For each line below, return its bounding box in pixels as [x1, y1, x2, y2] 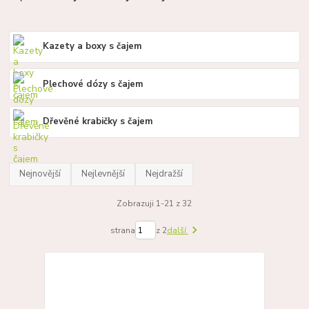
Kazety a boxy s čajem [43, 40, 143, 53]
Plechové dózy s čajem [43, 77, 144, 90]
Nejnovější [19, 168, 61, 181]
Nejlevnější [81, 168, 126, 181]
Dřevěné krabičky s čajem [43, 115, 154, 128]
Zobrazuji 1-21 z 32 [117, 197, 192, 209]
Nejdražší [146, 168, 183, 181]
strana [110, 224, 135, 236]
